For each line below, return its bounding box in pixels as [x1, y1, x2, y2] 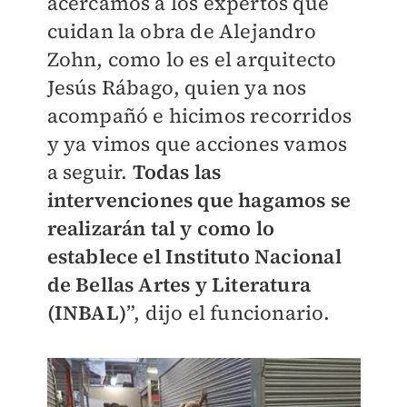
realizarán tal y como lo [46, 214, 275, 243]
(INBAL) [46, 299, 126, 327]
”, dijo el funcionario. [125, 299, 331, 327]
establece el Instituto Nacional [46, 243, 342, 271]
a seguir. [46, 158, 128, 186]
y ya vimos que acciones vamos [46, 130, 348, 158]
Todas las [127, 158, 222, 186]
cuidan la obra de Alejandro [46, 17, 316, 45]
